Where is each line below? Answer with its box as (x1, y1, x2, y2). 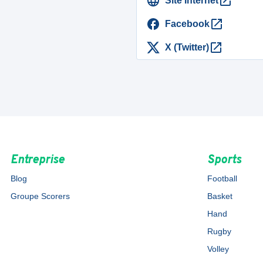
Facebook (165, 19, 210, 29)
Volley (207, 244, 230, 254)
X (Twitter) (165, 42, 209, 52)
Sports (207, 153, 242, 168)
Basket (207, 191, 233, 201)
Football (207, 174, 238, 183)
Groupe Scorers (10, 191, 70, 201)
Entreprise (10, 153, 65, 168)
